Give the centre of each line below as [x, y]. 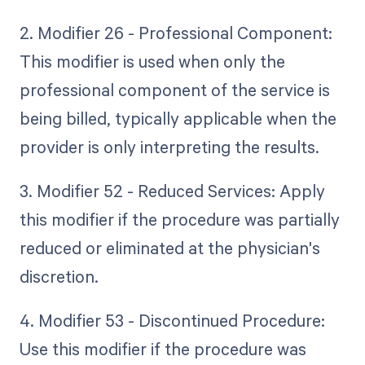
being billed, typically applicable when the [178, 118]
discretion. [59, 277]
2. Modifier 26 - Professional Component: [176, 32]
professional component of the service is [174, 89]
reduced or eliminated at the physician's [169, 248]
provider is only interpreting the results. [169, 146]
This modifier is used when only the [152, 61]
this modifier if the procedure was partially [179, 220]
